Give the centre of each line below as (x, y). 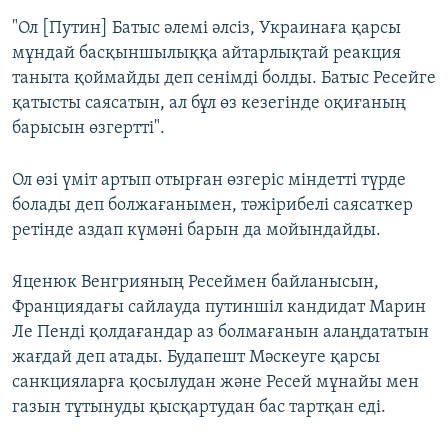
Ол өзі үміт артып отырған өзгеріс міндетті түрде (209, 180)
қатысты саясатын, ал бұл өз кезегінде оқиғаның (209, 103)
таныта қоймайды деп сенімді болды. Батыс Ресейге (224, 78)
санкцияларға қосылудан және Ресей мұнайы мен (215, 382)
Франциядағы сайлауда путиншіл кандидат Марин (219, 307)
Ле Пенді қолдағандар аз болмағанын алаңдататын (220, 332)
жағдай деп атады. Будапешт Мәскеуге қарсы (196, 357)
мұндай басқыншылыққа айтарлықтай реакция (206, 53)
